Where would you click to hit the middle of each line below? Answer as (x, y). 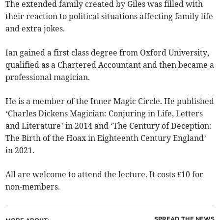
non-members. (33, 187)
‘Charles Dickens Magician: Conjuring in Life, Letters (104, 113)
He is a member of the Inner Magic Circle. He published (110, 101)
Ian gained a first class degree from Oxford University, (108, 53)
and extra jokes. (35, 28)
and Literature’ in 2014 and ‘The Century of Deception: (109, 126)
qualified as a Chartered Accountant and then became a (110, 65)
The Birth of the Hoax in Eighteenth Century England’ (106, 138)
